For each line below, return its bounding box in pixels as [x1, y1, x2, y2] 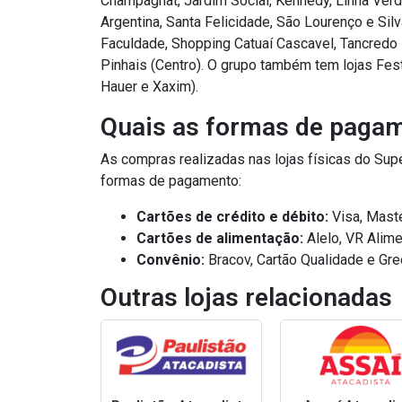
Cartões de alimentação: [136, 230, 303, 248]
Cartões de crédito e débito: [136, 208, 328, 226]
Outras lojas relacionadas [100, 283, 392, 313]
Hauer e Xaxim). [100, 78, 198, 96]
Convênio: [136, 251, 205, 269]
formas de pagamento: [100, 172, 241, 190]
